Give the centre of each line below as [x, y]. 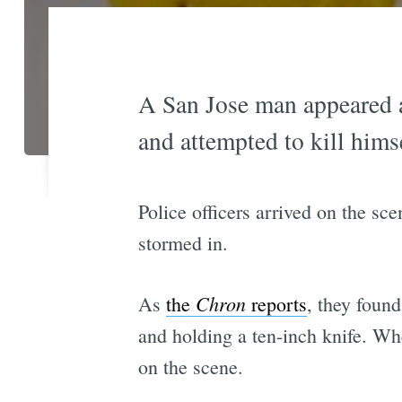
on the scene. [190, 367]
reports [276, 304]
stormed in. [183, 243]
